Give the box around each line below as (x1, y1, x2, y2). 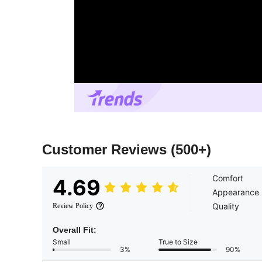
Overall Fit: (53, 225, 96, 235)
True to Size (158, 237, 198, 247)
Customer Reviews (42, 142, 171, 158)
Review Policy (53, 202, 93, 211)
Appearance (212, 187, 259, 198)
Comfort (212, 173, 243, 184)
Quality (212, 201, 239, 212)
